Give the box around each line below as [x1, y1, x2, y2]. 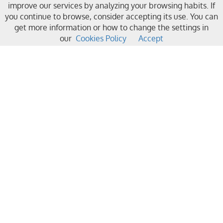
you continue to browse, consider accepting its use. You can [5, 11, 218, 21]
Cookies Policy [76, 33, 126, 43]
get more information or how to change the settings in [14, 22, 209, 32]
